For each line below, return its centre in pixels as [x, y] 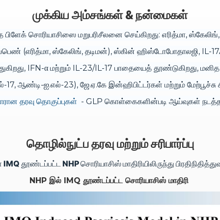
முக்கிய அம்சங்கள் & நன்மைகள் [110, 15]
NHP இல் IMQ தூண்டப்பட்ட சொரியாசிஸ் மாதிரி [109, 180]
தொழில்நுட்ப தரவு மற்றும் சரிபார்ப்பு [110, 144]
